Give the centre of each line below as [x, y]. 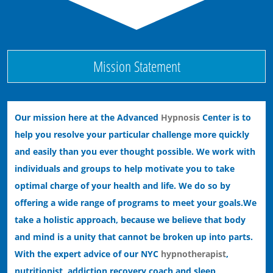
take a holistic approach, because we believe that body [130, 219]
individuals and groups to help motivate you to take [125, 168]
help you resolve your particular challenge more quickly [132, 134]
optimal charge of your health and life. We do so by [123, 185]
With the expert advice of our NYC [88, 253]
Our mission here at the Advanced [88, 117]
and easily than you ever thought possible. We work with [135, 151]
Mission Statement [136, 66]
